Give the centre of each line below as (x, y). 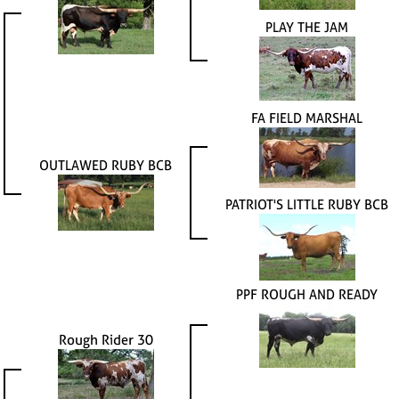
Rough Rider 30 (106, 339)
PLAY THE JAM (307, 27)
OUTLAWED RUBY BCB (106, 165)
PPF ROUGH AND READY (307, 294)
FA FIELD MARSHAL (307, 118)
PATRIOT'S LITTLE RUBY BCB (307, 204)
